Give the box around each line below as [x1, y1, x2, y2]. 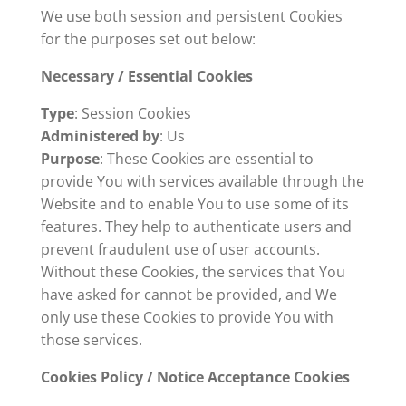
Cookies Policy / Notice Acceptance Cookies [40, 367, 350, 387]
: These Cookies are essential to [99, 149, 314, 169]
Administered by [40, 126, 159, 146]
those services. [40, 330, 142, 350]
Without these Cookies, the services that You [40, 262, 345, 282]
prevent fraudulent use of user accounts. [40, 239, 320, 259]
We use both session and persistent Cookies [40, 6, 343, 26]
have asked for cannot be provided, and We [40, 285, 337, 304]
